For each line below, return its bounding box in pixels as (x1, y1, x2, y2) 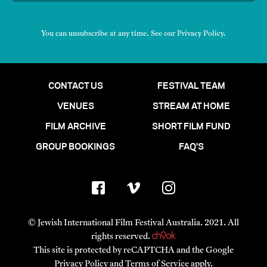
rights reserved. (91, 232, 152, 242)
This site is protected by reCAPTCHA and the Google (33, 246, 234, 256)
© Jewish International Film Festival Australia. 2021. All (28, 219, 239, 228)
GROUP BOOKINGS (36, 143, 116, 152)
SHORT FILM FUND (152, 123, 231, 132)
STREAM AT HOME (153, 103, 231, 111)
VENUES (57, 103, 94, 111)
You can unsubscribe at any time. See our (41, 30, 177, 38)
